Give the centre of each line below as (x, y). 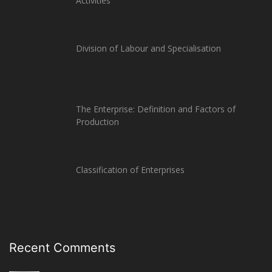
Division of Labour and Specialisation (148, 48)
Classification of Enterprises (130, 170)
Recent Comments (62, 248)
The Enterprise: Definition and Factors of (156, 109)
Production (97, 122)
